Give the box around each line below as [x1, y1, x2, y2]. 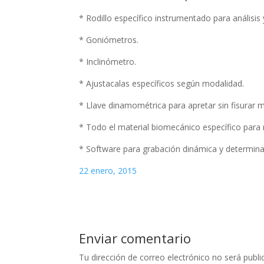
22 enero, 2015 [79, 165, 137, 177]
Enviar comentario [79, 229, 192, 247]
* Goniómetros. [79, 34, 139, 46]
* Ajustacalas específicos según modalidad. [79, 78, 245, 90]
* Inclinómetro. [79, 56, 137, 68]
